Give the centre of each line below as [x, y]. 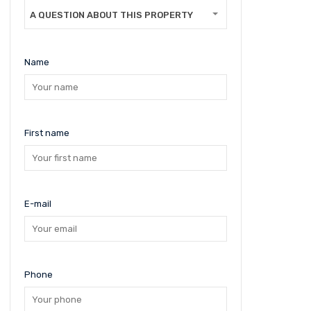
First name [47, 133]
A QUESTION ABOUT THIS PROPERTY [111, 15]
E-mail [37, 204]
